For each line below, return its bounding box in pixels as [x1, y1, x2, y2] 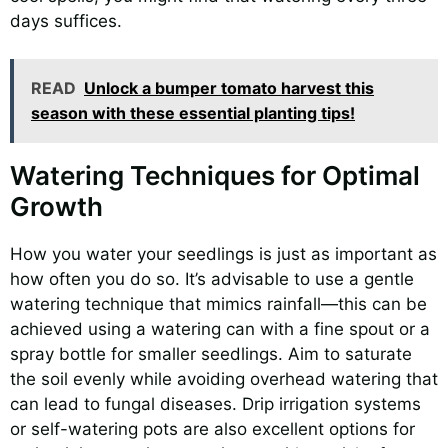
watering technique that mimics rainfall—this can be [10, 294, 427, 315]
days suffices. [10, 10, 122, 31]
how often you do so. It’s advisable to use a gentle [10, 269, 414, 290]
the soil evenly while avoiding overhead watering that [10, 369, 438, 390]
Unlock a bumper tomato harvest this [84, 78, 374, 99]
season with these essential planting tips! [31, 103, 355, 124]
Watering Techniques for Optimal [10, 160, 420, 192]
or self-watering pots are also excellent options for [10, 419, 415, 440]
